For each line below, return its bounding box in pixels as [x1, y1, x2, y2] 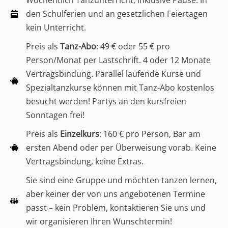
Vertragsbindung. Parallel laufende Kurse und [26, 68, 201, 79]
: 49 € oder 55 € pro [96, 40, 170, 52]
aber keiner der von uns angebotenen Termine [26, 188, 205, 199]
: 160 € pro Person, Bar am [99, 128, 201, 139]
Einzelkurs [60, 128, 99, 139]
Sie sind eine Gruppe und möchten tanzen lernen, [26, 174, 217, 186]
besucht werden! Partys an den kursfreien [26, 95, 186, 107]
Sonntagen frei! [26, 109, 84, 121]
